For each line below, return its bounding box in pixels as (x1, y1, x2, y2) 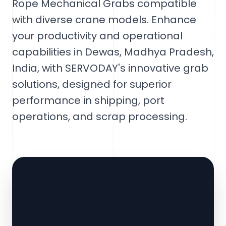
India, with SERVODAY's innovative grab (12, 61, 208, 75)
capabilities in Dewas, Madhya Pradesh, (12, 45, 214, 59)
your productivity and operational (12, 29, 183, 43)
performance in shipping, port (12, 93, 164, 107)
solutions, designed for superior (12, 77, 172, 91)
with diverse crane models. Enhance (12, 13, 196, 27)
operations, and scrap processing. (12, 109, 187, 124)
